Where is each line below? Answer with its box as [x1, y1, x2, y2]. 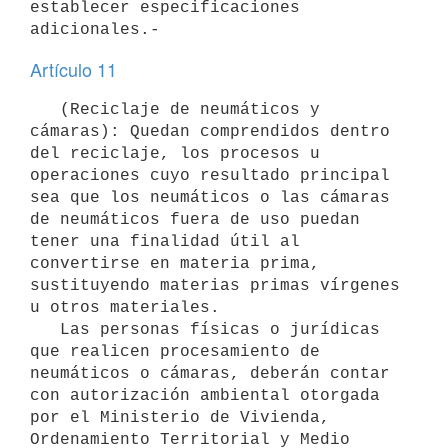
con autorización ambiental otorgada [30, 386, 380, 405]
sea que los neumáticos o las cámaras [30, 188, 390, 207]
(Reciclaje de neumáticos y [30, 100, 60, 119]
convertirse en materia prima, [30, 254, 320, 273]
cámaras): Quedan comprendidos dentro [30, 122, 390, 141]
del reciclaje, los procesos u [30, 144, 320, 163]
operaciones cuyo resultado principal [30, 166, 390, 185]
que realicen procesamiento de [30, 342, 320, 361]
